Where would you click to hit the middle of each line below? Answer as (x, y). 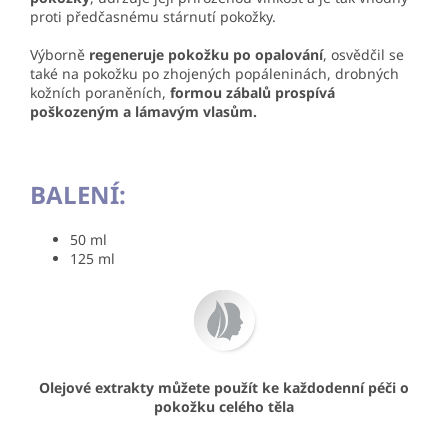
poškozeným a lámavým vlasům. (143, 111)
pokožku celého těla (224, 406)
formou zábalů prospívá (252, 92)
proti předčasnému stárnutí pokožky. (153, 16)
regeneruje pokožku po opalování (206, 54)
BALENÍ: (78, 194)
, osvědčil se (363, 54)
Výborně (59, 54)
